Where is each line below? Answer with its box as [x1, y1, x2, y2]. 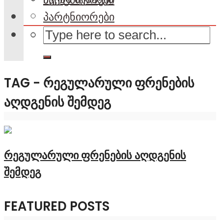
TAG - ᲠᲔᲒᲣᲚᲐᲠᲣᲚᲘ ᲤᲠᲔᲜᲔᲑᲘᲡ [4, 74, 194, 92]
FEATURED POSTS [4, 197, 110, 215]
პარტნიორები [43, 9, 114, 25]
